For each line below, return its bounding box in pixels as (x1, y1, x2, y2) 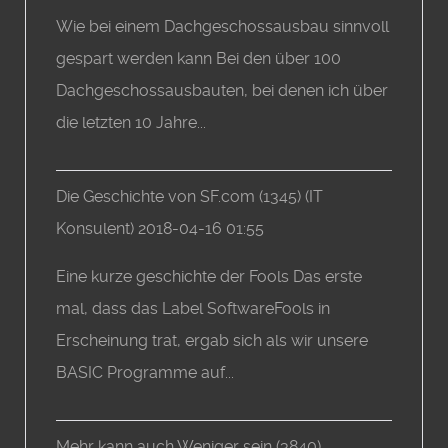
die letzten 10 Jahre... (56, 113, 207, 133)
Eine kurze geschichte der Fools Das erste (56, 267, 363, 287)
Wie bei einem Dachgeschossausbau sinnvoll (56, 17, 390, 37)
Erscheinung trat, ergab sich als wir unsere (56, 331, 369, 351)
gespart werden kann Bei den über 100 (56, 49, 342, 69)
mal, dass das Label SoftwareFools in (56, 299, 331, 319)
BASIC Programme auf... (56, 363, 235, 383)
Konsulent (56, 219, 131, 239)
